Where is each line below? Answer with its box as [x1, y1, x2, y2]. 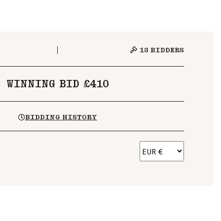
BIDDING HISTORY [25, 113, 97, 121]
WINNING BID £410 [6, 78, 109, 90]
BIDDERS [148, 46, 184, 54]
